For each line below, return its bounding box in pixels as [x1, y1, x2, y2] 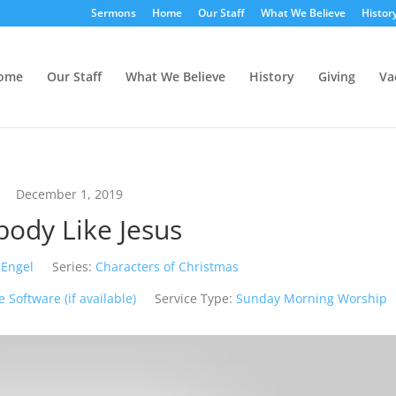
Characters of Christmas [95, 258, 240, 275]
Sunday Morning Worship [236, 290, 388, 307]
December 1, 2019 [16, 186, 124, 202]
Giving [317, 68, 355, 85]
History [248, 68, 294, 85]
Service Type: [155, 290, 233, 307]
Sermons [90, 5, 136, 20]
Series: [52, 258, 93, 275]
